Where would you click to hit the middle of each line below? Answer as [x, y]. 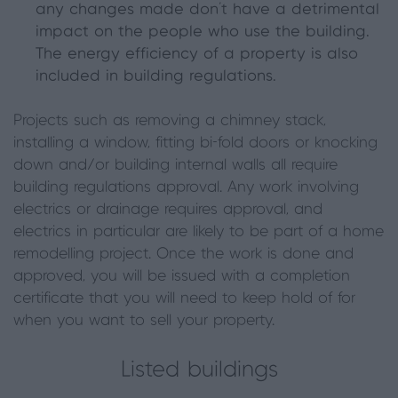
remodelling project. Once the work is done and [183, 254]
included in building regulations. [156, 76]
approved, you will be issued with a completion [182, 276]
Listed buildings [199, 370]
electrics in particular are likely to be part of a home [199, 231]
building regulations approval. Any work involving [186, 187]
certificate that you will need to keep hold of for [184, 298]
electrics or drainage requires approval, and [168, 209]
